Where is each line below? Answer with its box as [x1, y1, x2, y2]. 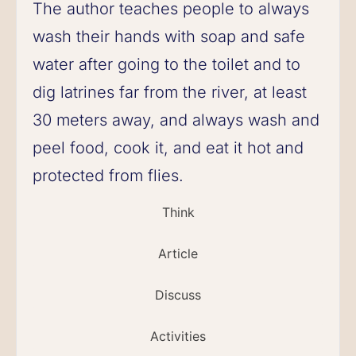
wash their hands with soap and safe [33, 26, 305, 46]
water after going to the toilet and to [33, 54, 300, 74]
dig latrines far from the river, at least [33, 82, 307, 102]
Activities [150, 327, 206, 344]
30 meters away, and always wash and [33, 110, 319, 130]
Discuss [155, 286, 201, 303]
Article [158, 245, 198, 261]
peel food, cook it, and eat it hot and [33, 137, 304, 157]
